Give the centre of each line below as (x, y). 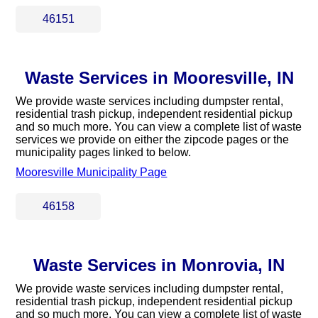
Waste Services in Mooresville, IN (159, 78)
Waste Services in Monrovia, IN (159, 265)
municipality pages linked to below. (104, 152)
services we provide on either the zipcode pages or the (153, 139)
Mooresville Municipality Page (92, 172)
